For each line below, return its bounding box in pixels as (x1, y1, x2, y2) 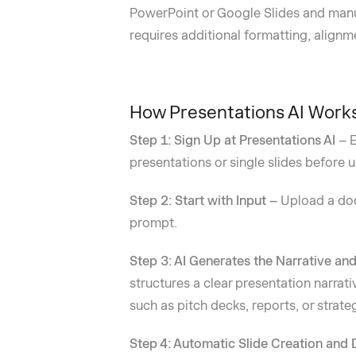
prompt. (129, 215, 177, 230)
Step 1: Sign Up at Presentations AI (129, 133, 335, 148)
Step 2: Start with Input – (129, 193, 281, 208)
